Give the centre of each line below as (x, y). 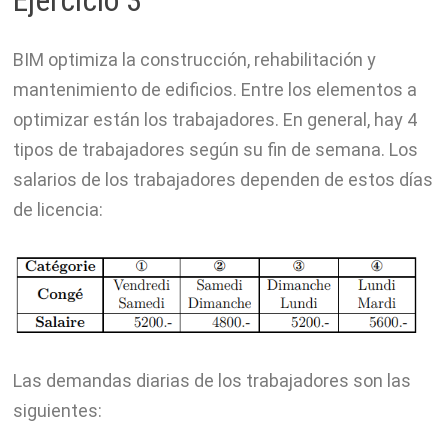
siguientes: (57, 410)
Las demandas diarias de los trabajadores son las (211, 380)
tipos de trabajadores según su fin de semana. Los (215, 150)
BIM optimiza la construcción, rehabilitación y (194, 60)
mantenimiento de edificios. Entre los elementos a (214, 90)
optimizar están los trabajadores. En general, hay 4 (214, 120)
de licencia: (57, 210)
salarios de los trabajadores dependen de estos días (222, 180)
